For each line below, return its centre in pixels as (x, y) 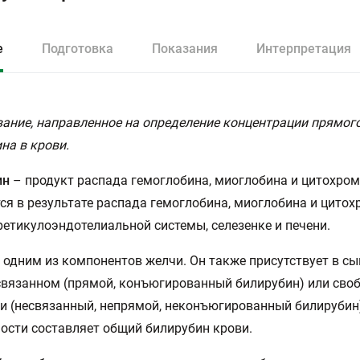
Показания (185, 49)
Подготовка (78, 49)
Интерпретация (304, 49)
